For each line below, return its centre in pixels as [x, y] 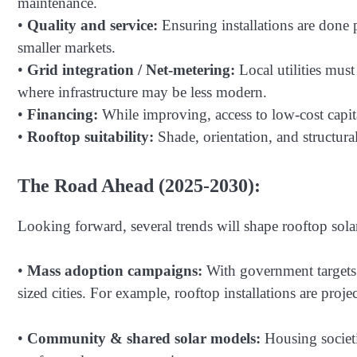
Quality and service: [92, 25]
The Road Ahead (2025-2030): [139, 185]
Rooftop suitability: [90, 137]
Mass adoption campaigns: [115, 271]
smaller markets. [67, 48]
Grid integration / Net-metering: [131, 70]
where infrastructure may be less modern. [142, 92]
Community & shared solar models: [144, 338]
